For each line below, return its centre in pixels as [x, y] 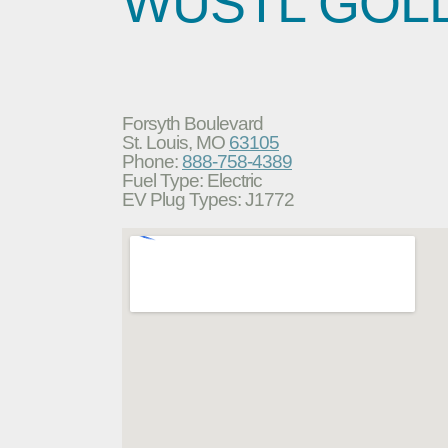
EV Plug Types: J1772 [208, 199]
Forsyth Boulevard [192, 123]
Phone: [152, 161]
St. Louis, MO [175, 142]
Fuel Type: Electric [192, 180]
